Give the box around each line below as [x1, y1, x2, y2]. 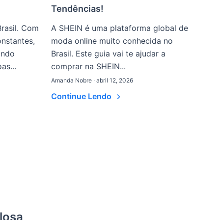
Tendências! [51, 3, 104, 14]
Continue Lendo [51, 91, 113, 101]
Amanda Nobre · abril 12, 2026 [51, 77, 133, 84]
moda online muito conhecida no [51, 36, 173, 46]
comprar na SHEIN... [51, 61, 126, 71]
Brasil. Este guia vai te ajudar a [51, 49, 165, 58]
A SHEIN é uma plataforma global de [51, 23, 188, 33]
